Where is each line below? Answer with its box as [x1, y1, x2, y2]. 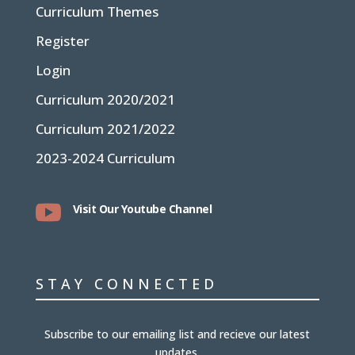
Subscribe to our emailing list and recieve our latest [44, 326, 311, 342]
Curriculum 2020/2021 [35, 90, 175, 109]
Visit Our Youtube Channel [72, 201, 212, 217]
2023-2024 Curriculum [35, 149, 175, 168]
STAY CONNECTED [35, 274, 218, 294]
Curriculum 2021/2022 [35, 120, 175, 139]
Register [35, 32, 90, 51]
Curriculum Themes [35, 2, 158, 21]
